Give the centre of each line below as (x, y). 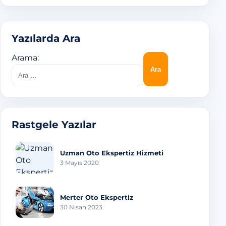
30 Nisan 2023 (81, 207)
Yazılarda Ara (46, 38)
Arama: (25, 58)
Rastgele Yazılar (54, 125)
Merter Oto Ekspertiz (97, 197)
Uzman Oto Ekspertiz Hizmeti (112, 153)
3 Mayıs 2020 (79, 162)
